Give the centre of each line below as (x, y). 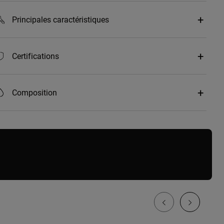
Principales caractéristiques (60, 19)
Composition (34, 92)
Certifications (35, 56)
